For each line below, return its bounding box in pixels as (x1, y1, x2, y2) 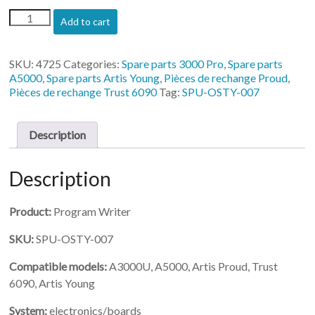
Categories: (63, 57, 122, 70)
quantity (8, 79, 46, 91)
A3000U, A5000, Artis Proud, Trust (107, 259, 278, 273)
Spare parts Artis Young (46, 71, 160, 84)
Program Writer (51, 204, 131, 218)
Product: (9, 204, 52, 218)
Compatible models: (9, 259, 108, 273)
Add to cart (60, 15, 110, 27)
